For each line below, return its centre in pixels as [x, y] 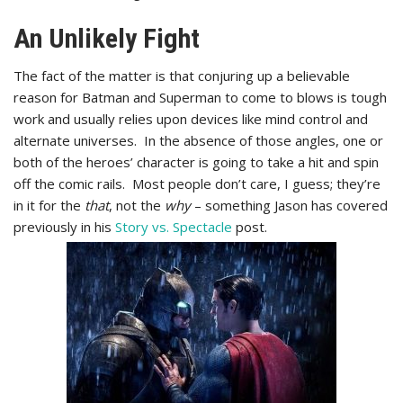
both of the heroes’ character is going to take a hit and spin [196, 162]
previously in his [64, 227]
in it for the [49, 205]
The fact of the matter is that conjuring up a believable [182, 76]
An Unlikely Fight [107, 38]
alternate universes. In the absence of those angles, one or [198, 140]
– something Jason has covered [289, 205]
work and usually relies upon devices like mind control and [191, 119]
